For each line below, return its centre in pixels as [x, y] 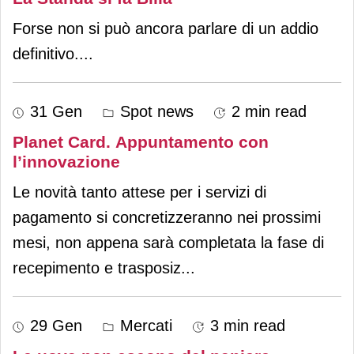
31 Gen [56, 111]
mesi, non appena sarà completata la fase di [168, 242]
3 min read [248, 325]
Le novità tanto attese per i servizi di [139, 192]
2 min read [269, 111]
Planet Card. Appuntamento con [141, 141]
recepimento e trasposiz [97, 267]
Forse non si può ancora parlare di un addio [166, 28]
